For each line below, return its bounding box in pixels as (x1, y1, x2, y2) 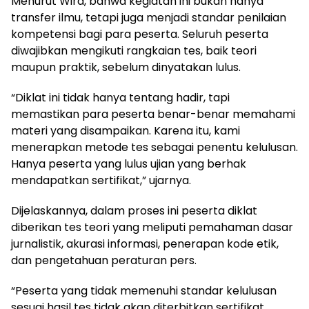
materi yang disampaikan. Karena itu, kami (11, 122, 240, 139)
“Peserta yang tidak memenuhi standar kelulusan (11, 282, 277, 299)
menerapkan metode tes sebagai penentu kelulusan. (11, 139, 298, 155)
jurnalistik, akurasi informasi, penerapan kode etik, (11, 235, 279, 252)
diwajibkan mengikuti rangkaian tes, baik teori (11, 42, 257, 59)
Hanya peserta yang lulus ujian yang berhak (11, 155, 246, 172)
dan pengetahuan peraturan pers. (11, 252, 197, 268)
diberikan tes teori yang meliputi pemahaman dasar (11, 219, 293, 235)
